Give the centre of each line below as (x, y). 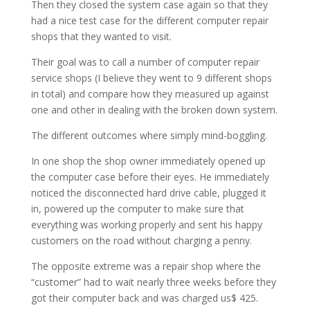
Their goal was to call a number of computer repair (145, 62)
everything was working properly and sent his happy (146, 225)
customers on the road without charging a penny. (141, 240)
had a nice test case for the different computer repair (149, 20)
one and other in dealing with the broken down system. (154, 110)
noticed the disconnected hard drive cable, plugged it (148, 193)
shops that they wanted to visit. (101, 36)
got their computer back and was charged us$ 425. (144, 298)
